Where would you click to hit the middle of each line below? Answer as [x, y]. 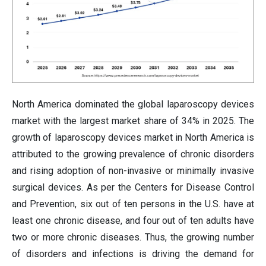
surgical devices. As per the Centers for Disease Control [133, 187]
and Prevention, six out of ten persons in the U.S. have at [133, 204]
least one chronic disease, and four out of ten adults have [133, 220]
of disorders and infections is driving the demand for [133, 254]
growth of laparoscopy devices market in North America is [133, 137]
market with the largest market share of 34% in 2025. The [133, 121]
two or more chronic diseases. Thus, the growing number [133, 237]
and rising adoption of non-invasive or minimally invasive [133, 170]
